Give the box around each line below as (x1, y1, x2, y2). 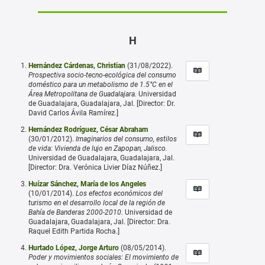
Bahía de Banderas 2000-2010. (28, 208, 123, 216)
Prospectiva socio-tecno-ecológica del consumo (28, 70, 176, 79)
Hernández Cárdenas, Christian (28, 61, 125, 70)
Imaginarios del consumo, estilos (76, 134, 177, 143)
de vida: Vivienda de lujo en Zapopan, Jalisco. (28, 144, 167, 153)
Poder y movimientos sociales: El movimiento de (28, 253, 179, 261)
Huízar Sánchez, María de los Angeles (28, 179, 146, 188)
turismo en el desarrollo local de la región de (28, 198, 165, 207)
